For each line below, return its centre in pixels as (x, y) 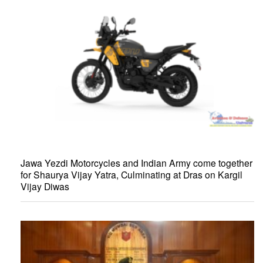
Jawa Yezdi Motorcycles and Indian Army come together (136, 162)
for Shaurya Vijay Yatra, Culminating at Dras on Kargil (131, 174)
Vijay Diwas (45, 186)
